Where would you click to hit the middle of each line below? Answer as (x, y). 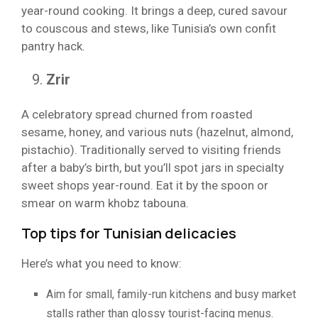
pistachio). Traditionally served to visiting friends (151, 149)
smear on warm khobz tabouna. (106, 203)
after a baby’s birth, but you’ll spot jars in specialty (153, 167)
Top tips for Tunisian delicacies (129, 233)
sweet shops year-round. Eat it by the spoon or (145, 185)
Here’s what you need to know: (102, 263)
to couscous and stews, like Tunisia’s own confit (149, 28)
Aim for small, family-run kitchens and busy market (171, 294)
